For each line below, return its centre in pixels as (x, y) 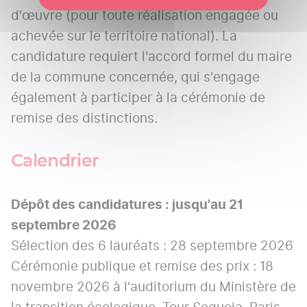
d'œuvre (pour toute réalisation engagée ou (145, 15)
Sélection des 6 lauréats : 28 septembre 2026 (152, 246)
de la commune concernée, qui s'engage (135, 77)
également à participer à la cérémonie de (138, 97)
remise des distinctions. (84, 118)
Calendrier (55, 162)
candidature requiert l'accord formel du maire (151, 56)
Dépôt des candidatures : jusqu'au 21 (127, 205)
